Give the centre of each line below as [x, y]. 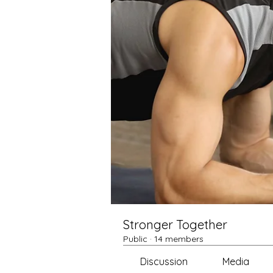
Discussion [164, 261]
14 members [179, 239]
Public [135, 239]
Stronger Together [175, 225]
